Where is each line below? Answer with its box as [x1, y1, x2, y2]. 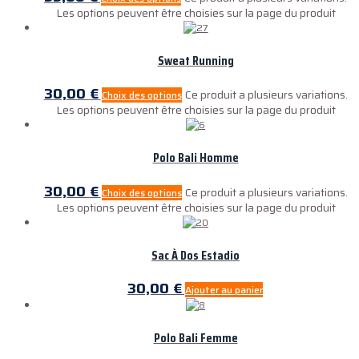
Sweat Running [157, 50, 234, 71]
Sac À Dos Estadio [151, 244, 240, 265]
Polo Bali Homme [152, 147, 239, 168]
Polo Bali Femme [153, 328, 238, 349]
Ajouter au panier [185, 282, 263, 298]
